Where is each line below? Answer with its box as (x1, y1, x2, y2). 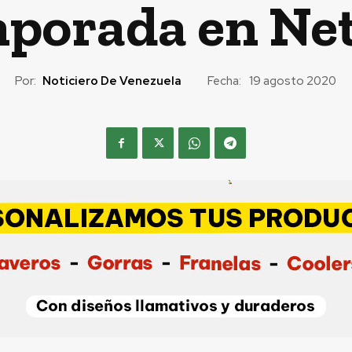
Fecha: (207, 72, 241, 89)
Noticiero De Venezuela (42, 72, 181, 89)
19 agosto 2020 (249, 73, 336, 90)
